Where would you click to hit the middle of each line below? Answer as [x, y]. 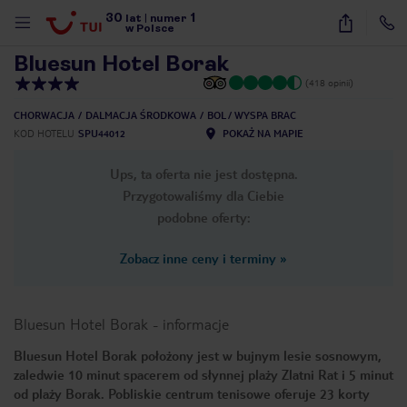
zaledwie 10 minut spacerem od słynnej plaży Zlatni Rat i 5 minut [203, 374]
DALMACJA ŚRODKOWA [141, 115]
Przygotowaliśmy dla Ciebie [203, 195]
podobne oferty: [203, 217]
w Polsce [150, 28]
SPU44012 [102, 133]
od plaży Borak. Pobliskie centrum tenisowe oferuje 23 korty [192, 393]
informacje [196, 324]
